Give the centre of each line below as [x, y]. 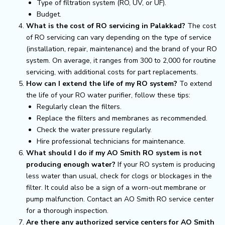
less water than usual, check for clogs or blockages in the [119, 176]
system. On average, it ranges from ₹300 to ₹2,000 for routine [121, 60]
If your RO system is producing [165, 164]
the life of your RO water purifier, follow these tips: [108, 95]
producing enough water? [71, 164]
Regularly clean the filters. [79, 106]
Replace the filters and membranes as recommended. [122, 118]
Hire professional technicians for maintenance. [111, 141]
